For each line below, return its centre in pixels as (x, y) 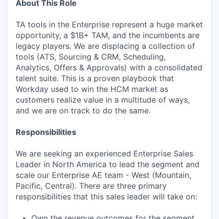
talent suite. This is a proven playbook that (95, 78)
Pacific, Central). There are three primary (91, 186)
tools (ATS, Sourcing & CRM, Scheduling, (91, 56)
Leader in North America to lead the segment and (108, 164)
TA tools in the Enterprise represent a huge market (109, 24)
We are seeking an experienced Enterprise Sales (104, 153)
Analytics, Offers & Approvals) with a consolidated (109, 67)
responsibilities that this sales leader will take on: (106, 196)
